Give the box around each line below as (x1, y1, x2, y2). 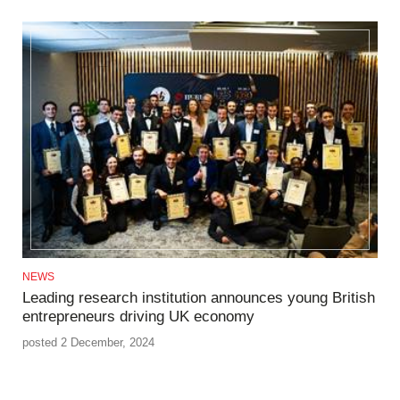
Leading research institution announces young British (22, 289, 375, 307)
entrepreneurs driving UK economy (22, 308, 254, 326)
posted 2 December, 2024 (22, 335, 154, 349)
